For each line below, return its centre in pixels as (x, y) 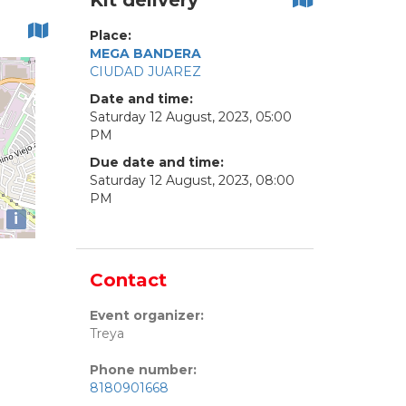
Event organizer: (146, 316)
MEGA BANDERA (145, 54)
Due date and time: (156, 163)
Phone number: (143, 370)
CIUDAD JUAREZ (145, 72)
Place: (110, 36)
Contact (128, 280)
